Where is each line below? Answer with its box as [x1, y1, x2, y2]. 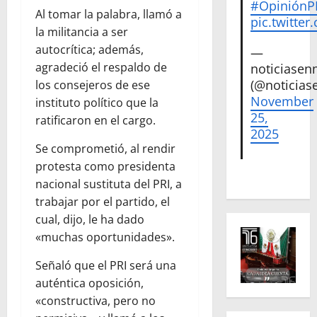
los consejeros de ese [35, 77, 150, 93]
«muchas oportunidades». [35, 229, 175, 246]
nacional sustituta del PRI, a [35, 176, 182, 192]
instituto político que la [35, 95, 158, 111]
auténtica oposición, [35, 275, 144, 292]
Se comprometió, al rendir [35, 141, 175, 157]
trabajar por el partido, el [35, 194, 170, 210]
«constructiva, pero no [35, 293, 156, 309]
